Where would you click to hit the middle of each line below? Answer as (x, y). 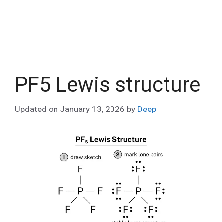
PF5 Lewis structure (108, 84)
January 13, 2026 (92, 109)
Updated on (37, 109)
